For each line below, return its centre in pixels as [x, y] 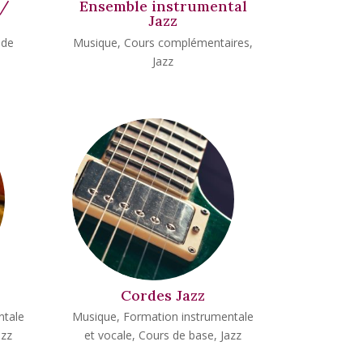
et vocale [109, 335]
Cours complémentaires [187, 42]
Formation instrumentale [189, 317]
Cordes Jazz [163, 295]
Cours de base [177, 335]
